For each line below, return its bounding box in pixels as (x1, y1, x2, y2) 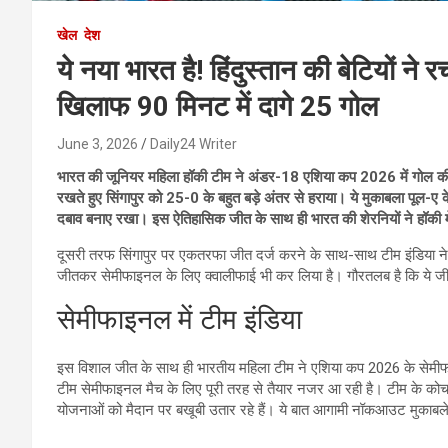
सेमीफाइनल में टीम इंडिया (57, 302, 302, 336)
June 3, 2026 (57, 135, 138, 152)
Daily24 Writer (150, 135, 237, 152)
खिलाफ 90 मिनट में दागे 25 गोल (57, 89, 378, 123)
